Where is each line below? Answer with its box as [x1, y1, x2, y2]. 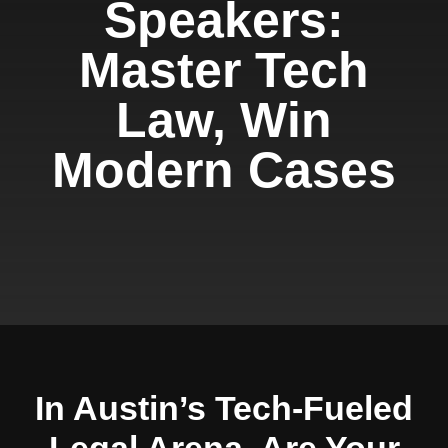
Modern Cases [52, 142, 396, 198]
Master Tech [79, 42, 369, 98]
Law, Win [116, 92, 332, 148]
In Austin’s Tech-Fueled [35, 389, 413, 427]
